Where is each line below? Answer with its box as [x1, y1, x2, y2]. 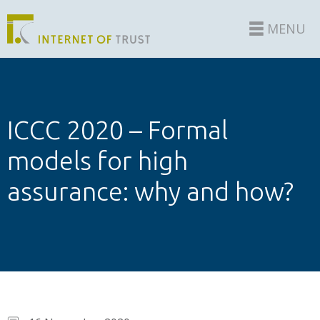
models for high [7, 146, 188, 175]
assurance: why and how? [7, 176, 294, 206]
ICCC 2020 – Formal [7, 115, 228, 144]
